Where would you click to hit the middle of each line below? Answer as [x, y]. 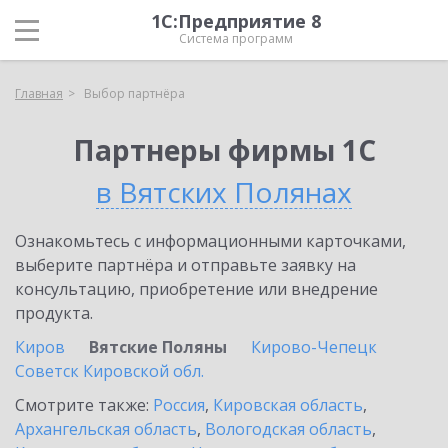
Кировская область [288, 405]
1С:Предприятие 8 [236, 21]
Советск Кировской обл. [109, 371]
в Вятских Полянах [224, 192]
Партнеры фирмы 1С [224, 150]
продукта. [54, 313]
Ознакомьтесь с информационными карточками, [210, 241]
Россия [179, 405]
